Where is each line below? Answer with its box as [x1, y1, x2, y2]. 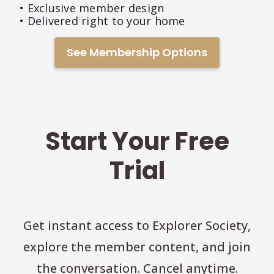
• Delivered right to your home [20, 13, 185, 29]
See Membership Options [67, 45, 207, 61]
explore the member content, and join [23, 239, 251, 256]
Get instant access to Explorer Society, [23, 217, 251, 234]
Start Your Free [45, 124, 229, 159]
